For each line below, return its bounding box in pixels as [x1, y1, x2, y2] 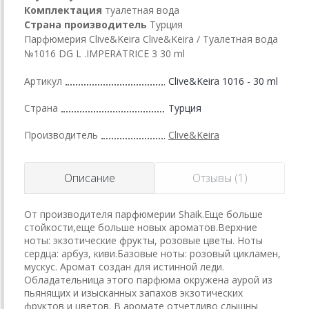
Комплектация [24, 3, 102, 17]
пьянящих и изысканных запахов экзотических [24, 286, 243, 299]
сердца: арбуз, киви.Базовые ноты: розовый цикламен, [24, 246, 281, 260]
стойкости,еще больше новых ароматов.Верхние [24, 220, 257, 234]
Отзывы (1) [192, 170, 248, 186]
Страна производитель [24, 17, 147, 31]
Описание [63, 170, 115, 186]
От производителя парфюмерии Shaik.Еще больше [24, 207, 263, 221]
